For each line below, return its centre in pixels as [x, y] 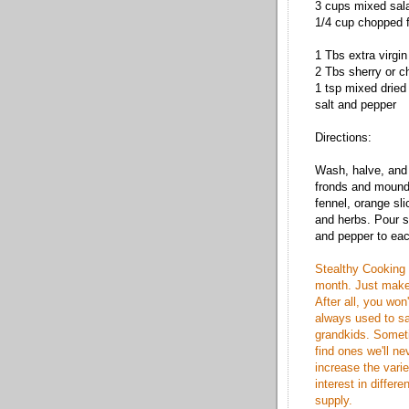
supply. [334, 400]
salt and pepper [356, 105]
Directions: [343, 137]
